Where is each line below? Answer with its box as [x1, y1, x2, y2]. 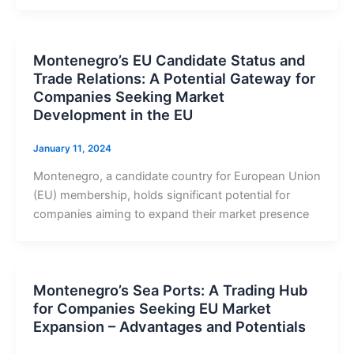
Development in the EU [32, 105, 193, 123]
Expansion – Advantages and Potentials [32, 318, 306, 336]
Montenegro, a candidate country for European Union [32, 169, 321, 184]
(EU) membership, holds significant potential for [32, 188, 290, 203]
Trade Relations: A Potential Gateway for [32, 69, 315, 87]
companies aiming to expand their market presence [32, 207, 309, 222]
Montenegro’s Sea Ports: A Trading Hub [32, 281, 307, 299]
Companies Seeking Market [32, 87, 224, 105]
